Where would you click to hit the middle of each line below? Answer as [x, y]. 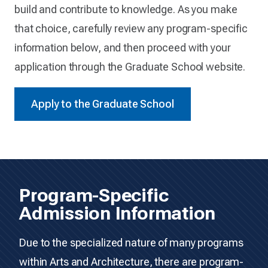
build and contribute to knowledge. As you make [126, 9]
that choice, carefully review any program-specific [131, 28]
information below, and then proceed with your [123, 47]
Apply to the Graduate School [103, 103]
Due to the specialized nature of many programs [131, 242]
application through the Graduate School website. [130, 66]
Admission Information [118, 213]
